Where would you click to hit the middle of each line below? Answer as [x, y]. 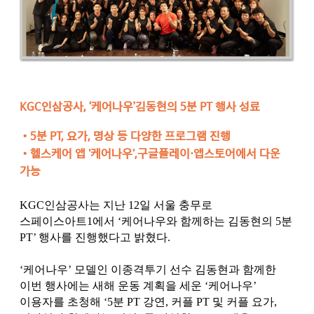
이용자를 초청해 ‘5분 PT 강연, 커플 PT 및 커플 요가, [148, 301]
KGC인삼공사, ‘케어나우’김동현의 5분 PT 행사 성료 [140, 106]
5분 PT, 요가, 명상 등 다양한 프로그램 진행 [130, 136]
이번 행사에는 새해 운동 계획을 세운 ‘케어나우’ [138, 285]
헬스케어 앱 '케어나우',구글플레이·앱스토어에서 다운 [155, 153]
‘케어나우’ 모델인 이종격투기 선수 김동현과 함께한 [148, 269]
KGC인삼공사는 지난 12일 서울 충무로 [116, 205]
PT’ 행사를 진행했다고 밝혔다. [95, 237]
